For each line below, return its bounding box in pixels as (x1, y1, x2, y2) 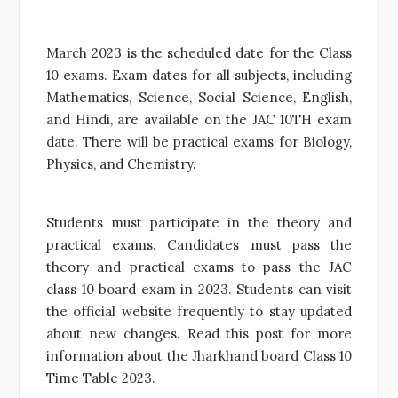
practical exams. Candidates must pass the (46, 235, 352, 253)
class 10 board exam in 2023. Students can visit (46, 280, 352, 298)
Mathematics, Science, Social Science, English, (46, 88, 352, 106)
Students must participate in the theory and (46, 213, 352, 231)
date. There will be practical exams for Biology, (46, 132, 352, 150)
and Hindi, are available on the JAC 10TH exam (46, 110, 352, 128)
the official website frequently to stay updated (46, 302, 352, 320)
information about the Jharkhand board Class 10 (46, 346, 352, 364)
